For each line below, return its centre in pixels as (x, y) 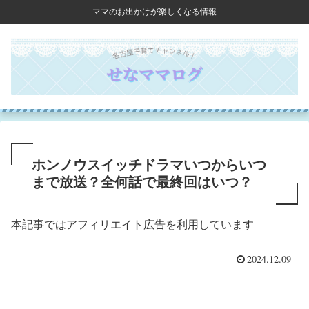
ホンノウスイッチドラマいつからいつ (149, 165)
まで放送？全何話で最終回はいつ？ (142, 182)
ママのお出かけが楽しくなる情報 (154, 12)
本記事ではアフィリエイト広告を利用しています (132, 224)
